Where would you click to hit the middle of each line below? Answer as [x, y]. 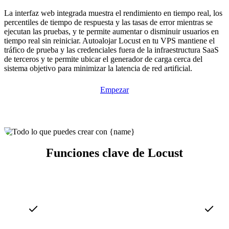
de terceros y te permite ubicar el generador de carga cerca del [103, 59]
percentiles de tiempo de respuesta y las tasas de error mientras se [108, 22]
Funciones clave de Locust [114, 153]
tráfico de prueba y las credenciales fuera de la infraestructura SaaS [111, 50]
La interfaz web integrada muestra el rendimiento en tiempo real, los [113, 13]
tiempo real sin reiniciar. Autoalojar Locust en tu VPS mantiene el [109, 40]
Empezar [114, 89]
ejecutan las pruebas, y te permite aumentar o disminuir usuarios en [111, 31]
